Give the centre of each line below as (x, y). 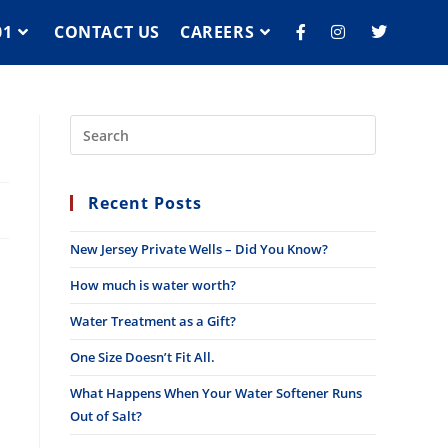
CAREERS (217, 32)
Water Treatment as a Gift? (153, 321)
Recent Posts (145, 203)
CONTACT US (107, 32)
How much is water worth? (153, 285)
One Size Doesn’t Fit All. (142, 357)
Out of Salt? (106, 416)
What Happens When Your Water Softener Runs (216, 393)
